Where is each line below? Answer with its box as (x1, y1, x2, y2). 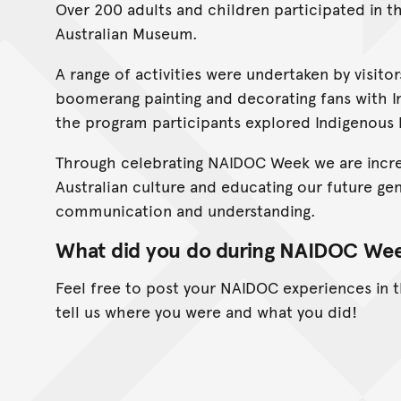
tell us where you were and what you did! (55, 299, 357, 322)
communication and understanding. (55, 198, 316, 221)
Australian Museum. (55, 21, 198, 44)
